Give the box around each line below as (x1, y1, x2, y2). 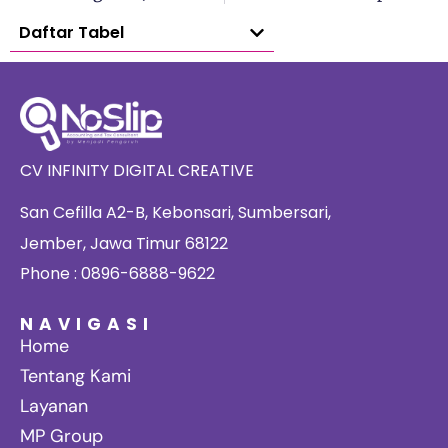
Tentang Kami (20, 364, 131, 389)
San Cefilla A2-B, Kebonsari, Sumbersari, (20, 201, 331, 225)
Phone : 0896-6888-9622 (20, 261, 215, 285)
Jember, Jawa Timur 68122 (20, 231, 228, 255)
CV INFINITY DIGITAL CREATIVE (20, 158, 254, 182)
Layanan (20, 394, 88, 419)
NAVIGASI (20, 312, 154, 337)
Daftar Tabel (19, 21, 124, 45)
